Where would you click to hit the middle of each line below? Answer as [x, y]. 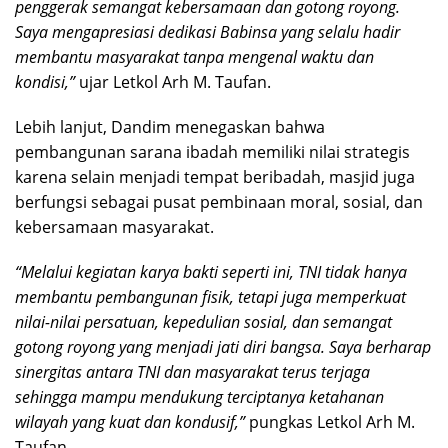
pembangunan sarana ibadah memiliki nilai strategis [212, 151]
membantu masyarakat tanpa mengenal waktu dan [194, 56]
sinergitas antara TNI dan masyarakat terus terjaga [192, 371]
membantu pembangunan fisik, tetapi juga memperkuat [210, 296]
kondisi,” [45, 81]
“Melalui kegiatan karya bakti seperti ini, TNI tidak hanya [211, 271]
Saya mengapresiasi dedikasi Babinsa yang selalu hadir [207, 31]
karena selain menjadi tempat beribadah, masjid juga [215, 176]
